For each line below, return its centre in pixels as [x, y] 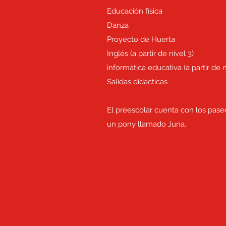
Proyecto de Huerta [142, 39]
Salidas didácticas [137, 82]
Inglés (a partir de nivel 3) [150, 53]
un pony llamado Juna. [147, 124]
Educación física [135, 11]
